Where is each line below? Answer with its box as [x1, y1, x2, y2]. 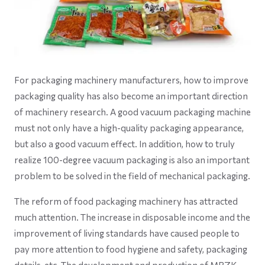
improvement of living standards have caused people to [14, 227, 240, 238]
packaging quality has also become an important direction [14, 90, 248, 101]
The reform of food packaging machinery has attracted [14, 195, 238, 206]
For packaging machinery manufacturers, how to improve [14, 74, 248, 85]
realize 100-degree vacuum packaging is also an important [14, 154, 250, 165]
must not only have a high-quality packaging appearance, [14, 122, 244, 133]
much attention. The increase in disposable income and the [14, 211, 250, 222]
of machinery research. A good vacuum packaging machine [14, 106, 251, 117]
